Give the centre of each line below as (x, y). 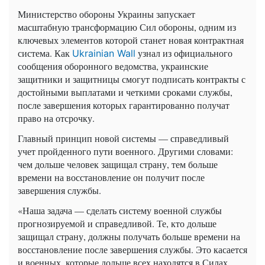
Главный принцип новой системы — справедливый (123, 138)
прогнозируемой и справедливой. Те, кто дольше (117, 224)
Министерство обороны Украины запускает (106, 14)
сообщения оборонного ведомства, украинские (113, 66)
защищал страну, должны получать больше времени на (129, 237)
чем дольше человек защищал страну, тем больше (118, 164)
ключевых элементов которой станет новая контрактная (131, 40)
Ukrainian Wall (104, 54)
